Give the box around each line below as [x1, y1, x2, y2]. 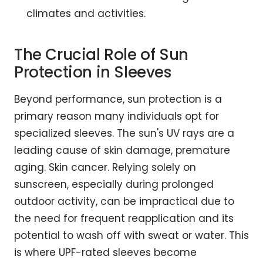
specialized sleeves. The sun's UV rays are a [14, 126, 234, 141]
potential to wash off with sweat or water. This [14, 228, 249, 243]
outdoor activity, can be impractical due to [14, 194, 234, 209]
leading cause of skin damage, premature [14, 143, 230, 158]
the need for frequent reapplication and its [14, 211, 234, 226]
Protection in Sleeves [14, 62, 171, 83]
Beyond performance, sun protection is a [14, 92, 222, 107]
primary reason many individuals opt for [14, 109, 219, 124]
